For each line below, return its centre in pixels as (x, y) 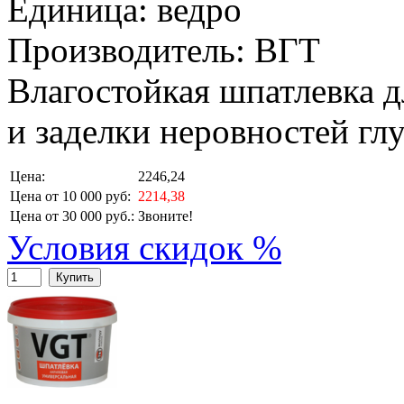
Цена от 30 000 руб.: (72, 216)
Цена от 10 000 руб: (70, 197)
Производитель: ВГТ (164, 50)
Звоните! (165, 216)
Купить (75, 278)
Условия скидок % (144, 248)
